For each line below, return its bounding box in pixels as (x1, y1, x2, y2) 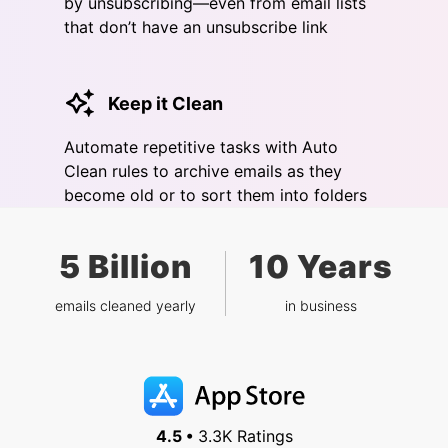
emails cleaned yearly (55, 297, 196, 315)
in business (285, 297, 357, 315)
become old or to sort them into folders (64, 185, 367, 206)
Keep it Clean (108, 92, 223, 114)
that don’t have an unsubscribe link (64, 17, 328, 38)
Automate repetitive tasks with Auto (64, 137, 338, 158)
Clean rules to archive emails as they (64, 161, 342, 182)
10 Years (249, 247, 393, 287)
